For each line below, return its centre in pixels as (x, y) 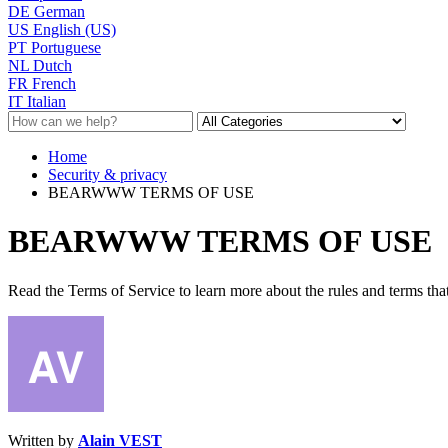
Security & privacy (107, 174)
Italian (46, 101)
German (59, 11)
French (54, 83)
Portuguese (66, 47)
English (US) (74, 29)
